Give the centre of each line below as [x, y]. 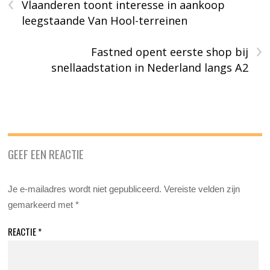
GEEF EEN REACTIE [46, 154]
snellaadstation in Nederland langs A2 [149, 68]
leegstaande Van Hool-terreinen [105, 21]
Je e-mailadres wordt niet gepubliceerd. [85, 189]
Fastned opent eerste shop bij [169, 52]
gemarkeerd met [42, 205]
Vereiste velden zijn [202, 189]
